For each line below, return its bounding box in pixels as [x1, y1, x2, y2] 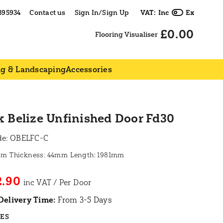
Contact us [29, 8, 66, 17]
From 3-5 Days [55, 195, 112, 205]
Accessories [66, 64, 112, 74]
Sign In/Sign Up [74, 8, 129, 17]
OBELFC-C [10, 133, 49, 143]
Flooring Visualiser [95, 30, 158, 39]
